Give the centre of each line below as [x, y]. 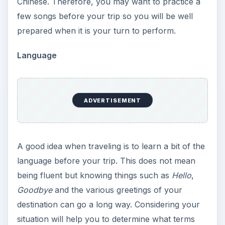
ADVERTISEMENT [113, 100]
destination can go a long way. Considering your [108, 205]
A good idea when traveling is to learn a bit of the [111, 146]
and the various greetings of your [117, 190]
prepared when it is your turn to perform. [96, 31]
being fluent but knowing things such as [94, 176]
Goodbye [34, 190]
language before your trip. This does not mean [106, 161]
